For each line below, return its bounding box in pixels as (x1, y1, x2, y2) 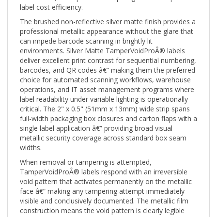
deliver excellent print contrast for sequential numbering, (20, 46, 196, 56)
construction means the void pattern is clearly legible (20, 196, 185, 206)
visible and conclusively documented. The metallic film (20, 186, 188, 196)
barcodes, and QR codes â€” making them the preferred (20, 56, 195, 65)
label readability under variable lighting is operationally (20, 85, 188, 94)
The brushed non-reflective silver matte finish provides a (20, 7, 196, 17)
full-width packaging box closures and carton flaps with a (20, 104, 197, 114)
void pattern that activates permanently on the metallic (20, 167, 192, 177)
